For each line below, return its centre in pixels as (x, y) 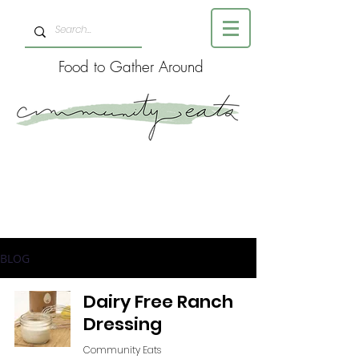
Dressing (123, 324)
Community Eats (122, 349)
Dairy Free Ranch (158, 302)
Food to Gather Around (128, 67)
